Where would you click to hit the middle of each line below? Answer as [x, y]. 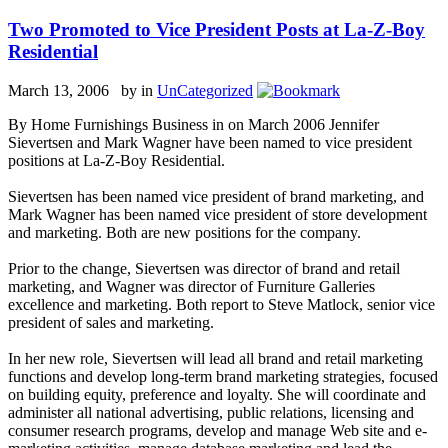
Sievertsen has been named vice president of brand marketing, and [216, 196]
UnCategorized [205, 90]
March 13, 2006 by [74, 90]
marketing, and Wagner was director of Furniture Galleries [191, 286]
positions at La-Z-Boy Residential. [116, 160]
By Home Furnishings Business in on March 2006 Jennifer [193, 124]
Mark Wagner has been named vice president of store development [217, 214]
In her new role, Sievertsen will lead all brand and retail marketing [215, 358]
